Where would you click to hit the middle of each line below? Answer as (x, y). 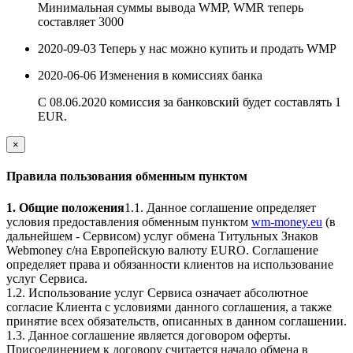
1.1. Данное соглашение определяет (220, 207)
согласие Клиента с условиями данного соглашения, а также (169, 307)
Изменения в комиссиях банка (181, 76)
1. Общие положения (65, 207)
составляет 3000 (81, 22)
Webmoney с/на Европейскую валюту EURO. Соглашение (162, 250)
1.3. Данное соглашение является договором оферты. (149, 335)
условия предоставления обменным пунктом (129, 221)
